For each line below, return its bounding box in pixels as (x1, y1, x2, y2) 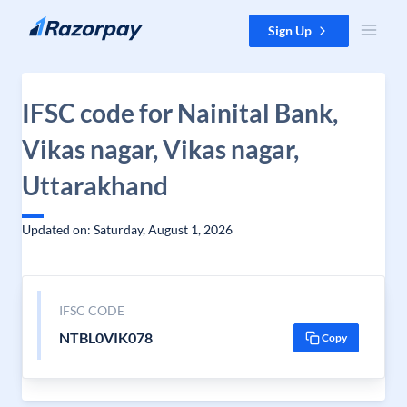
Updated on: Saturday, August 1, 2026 (22, 222, 233, 237)
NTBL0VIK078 (58, 329, 153, 346)
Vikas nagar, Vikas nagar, (22, 134, 299, 164)
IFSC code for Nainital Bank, (22, 97, 338, 128)
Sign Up (268, 23, 312, 38)
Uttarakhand (22, 170, 168, 201)
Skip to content (15, 15, 101, 31)
